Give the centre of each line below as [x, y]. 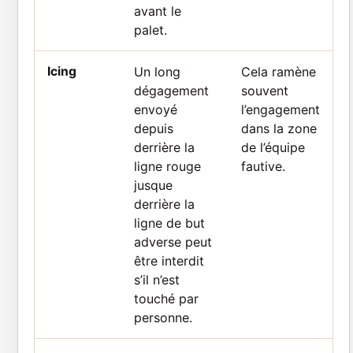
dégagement [171, 90]
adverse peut [173, 242]
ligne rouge [167, 166]
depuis [154, 128]
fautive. [263, 166]
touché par [166, 298]
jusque [153, 185]
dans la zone [279, 128]
